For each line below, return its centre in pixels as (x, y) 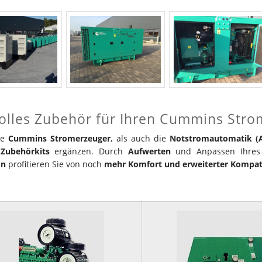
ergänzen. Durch (89, 151)
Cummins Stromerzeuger (60, 138)
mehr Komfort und (142, 164)
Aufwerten (149, 151)
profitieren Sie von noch (55, 164)
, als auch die (140, 138)
